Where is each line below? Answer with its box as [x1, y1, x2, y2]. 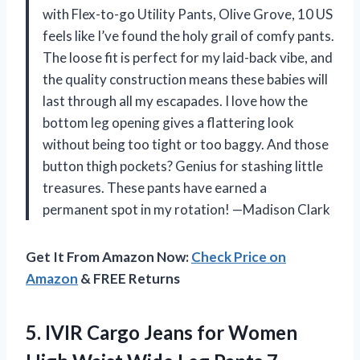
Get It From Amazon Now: [26, 248, 191, 266]
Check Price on [191, 248, 286, 266]
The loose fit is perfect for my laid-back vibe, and [43, 49, 333, 67]
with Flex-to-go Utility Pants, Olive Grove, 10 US [43, 6, 333, 23]
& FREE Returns [78, 270, 180, 288]
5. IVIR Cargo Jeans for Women [26, 321, 297, 345]
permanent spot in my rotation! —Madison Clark [43, 201, 330, 219]
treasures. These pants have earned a [43, 179, 267, 197]
